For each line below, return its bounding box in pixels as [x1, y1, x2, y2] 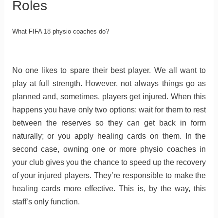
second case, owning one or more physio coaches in [12, 145, 206, 154]
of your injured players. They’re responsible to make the [12, 171, 206, 180]
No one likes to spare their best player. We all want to [12, 66, 206, 75]
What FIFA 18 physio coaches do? [12, 28, 109, 36]
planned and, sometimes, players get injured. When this [12, 92, 206, 101]
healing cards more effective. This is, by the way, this [12, 184, 206, 193]
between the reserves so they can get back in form [12, 119, 206, 127]
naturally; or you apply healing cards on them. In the [12, 132, 206, 141]
